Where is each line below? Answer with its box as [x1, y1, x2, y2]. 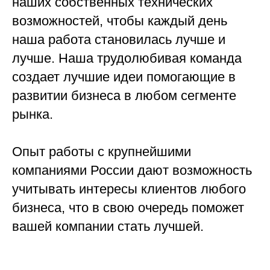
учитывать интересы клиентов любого [12, 181, 246, 197]
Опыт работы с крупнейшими [12, 144, 191, 160]
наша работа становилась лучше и [12, 32, 225, 48]
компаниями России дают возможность [12, 163, 252, 178]
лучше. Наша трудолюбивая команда [12, 51, 242, 66]
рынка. [12, 107, 53, 122]
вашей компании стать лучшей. [12, 219, 204, 234]
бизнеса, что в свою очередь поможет [12, 200, 244, 216]
